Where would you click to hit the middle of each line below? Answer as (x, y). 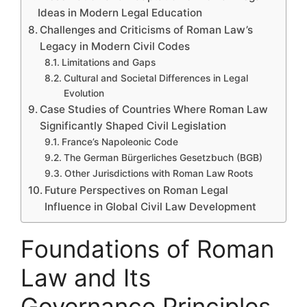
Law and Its (86, 278)
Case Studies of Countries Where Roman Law (154, 109)
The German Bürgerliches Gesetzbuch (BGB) (163, 158)
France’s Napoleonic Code (120, 142)
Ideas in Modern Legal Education (120, 13)
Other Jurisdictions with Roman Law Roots (158, 173)
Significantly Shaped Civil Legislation (133, 126)
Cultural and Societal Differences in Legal (156, 78)
